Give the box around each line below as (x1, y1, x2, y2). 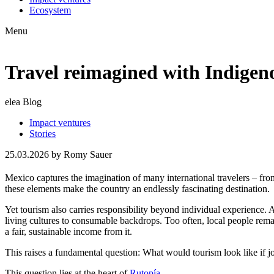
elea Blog (5, 97, 42, 108)
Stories (29, 128, 56, 139)
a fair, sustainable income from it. (5, 226, 132, 237)
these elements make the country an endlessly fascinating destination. (5, 183, 270, 194)
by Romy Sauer (49, 149, 112, 160)
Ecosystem (29, 5, 71, 16)
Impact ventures (29, 117, 91, 128)
